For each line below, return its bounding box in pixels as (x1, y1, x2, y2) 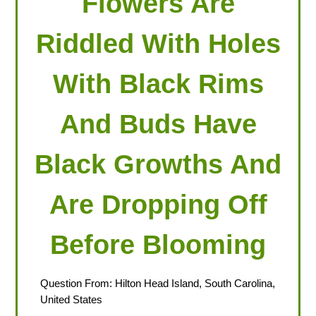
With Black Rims (52, 68, 264, 99)
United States (39, 293, 102, 306)
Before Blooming (50, 229, 266, 260)
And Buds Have (59, 108, 257, 139)
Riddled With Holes (35, 28, 281, 59)
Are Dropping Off (49, 188, 267, 219)
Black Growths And (35, 148, 281, 179)
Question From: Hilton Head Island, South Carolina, (39, 277, 275, 290)
